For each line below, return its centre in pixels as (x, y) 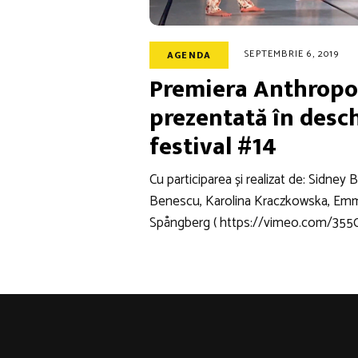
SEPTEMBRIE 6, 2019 (292, 54)
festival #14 (213, 147)
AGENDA (189, 55)
